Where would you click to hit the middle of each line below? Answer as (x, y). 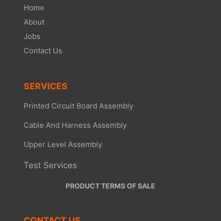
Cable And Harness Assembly (75, 125)
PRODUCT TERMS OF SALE (110, 186)
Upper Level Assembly (63, 145)
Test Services (50, 166)
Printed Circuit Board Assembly (78, 106)
